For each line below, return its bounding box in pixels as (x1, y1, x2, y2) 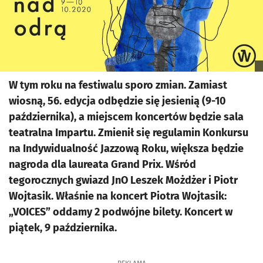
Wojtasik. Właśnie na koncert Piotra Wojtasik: (9, 190, 227, 203)
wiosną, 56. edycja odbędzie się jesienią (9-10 (9, 95, 226, 107)
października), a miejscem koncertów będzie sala (9, 110, 244, 123)
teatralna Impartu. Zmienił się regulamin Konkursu (9, 126, 248, 139)
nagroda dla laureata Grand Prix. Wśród (9, 158, 196, 171)
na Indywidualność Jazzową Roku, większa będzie (9, 142, 244, 155)
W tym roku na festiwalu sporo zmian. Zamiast (9, 79, 227, 92)
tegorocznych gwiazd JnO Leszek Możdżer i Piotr (9, 174, 238, 187)
